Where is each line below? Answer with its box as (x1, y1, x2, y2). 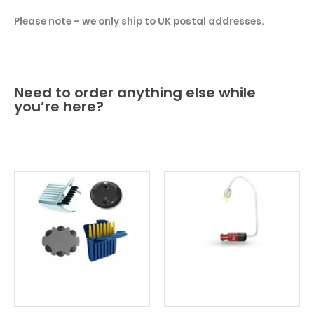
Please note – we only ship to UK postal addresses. (14, 15, 264, 29)
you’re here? (14, 96, 104, 116)
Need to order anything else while (14, 82, 256, 102)
